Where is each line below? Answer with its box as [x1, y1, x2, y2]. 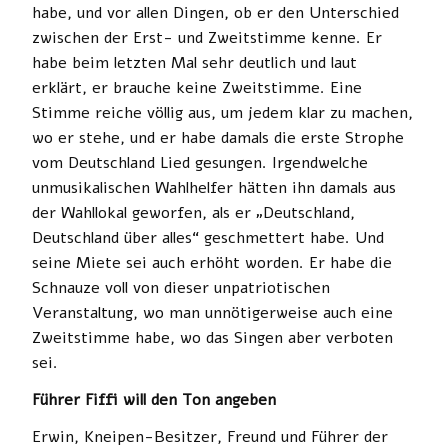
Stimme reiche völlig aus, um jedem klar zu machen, [32, 101, 413, 124]
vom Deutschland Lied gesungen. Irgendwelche [32, 151, 368, 174]
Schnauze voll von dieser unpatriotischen [32, 276, 330, 299]
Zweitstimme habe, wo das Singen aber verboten [32, 326, 393, 349]
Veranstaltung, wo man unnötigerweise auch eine [32, 301, 393, 324]
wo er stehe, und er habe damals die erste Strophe [32, 126, 404, 149]
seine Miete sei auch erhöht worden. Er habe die [32, 251, 392, 274]
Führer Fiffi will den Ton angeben [32, 388, 276, 411]
